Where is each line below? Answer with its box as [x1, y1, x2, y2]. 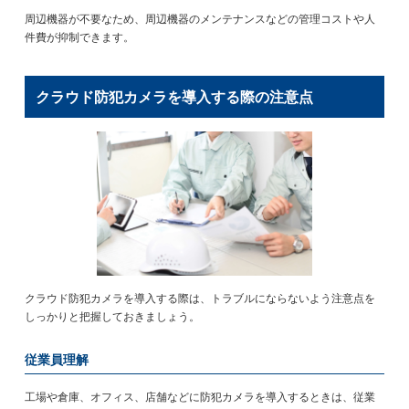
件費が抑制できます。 [25, 31, 135, 45]
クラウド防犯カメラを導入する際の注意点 [36, 87, 314, 108]
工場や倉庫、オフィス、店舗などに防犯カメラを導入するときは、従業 [25, 390, 376, 404]
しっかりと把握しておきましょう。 [25, 309, 201, 323]
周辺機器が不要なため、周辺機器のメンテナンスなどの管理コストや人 [25, 13, 376, 26]
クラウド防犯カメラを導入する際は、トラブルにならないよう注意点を [25, 291, 376, 305]
